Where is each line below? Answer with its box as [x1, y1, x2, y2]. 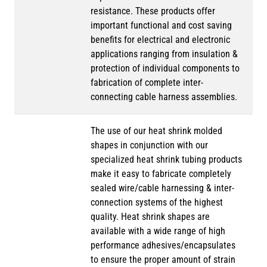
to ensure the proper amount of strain [91, 253, 235, 265]
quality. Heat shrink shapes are [91, 210, 210, 222]
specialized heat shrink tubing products [91, 153, 242, 165]
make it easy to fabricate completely [91, 167, 231, 179]
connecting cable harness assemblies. [91, 91, 237, 103]
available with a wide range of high [91, 225, 225, 237]
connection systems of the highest [91, 196, 223, 208]
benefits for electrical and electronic [91, 33, 230, 45]
